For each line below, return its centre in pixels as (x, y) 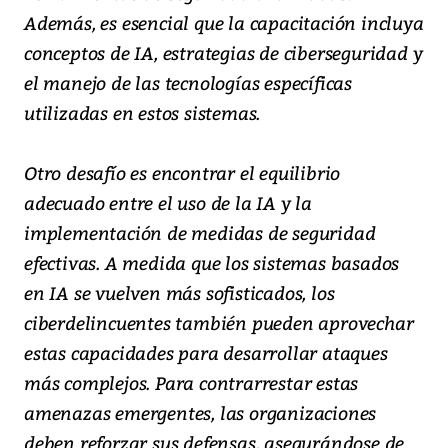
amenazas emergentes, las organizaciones (200, 412)
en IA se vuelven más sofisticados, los (179, 292)
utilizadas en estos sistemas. (142, 112)
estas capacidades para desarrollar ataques (206, 352)
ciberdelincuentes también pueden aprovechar (219, 322)
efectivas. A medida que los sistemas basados (212, 262)
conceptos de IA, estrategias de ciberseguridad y (223, 52)
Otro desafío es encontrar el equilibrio (182, 172)
